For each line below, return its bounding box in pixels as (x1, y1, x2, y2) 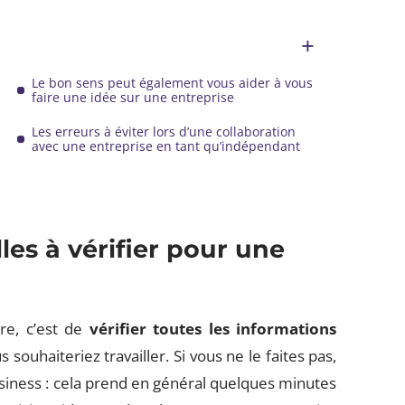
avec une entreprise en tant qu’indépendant (32, 137, 301, 155)
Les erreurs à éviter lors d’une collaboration (32, 123, 297, 140)
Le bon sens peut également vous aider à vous (32, 74, 314, 91)
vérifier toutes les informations (89, 318, 337, 339)
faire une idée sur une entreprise (32, 89, 235, 106)
